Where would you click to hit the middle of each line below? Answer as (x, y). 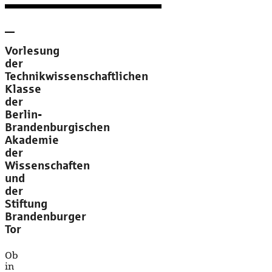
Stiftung (26, 204)
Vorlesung (32, 51)
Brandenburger (46, 217)
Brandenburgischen (57, 127)
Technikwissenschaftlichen (76, 76)
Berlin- (23, 115)
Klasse (23, 89)
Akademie (32, 140)
